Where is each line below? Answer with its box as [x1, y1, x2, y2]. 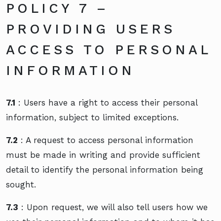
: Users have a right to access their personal [15, 97, 197, 108]
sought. [6, 179, 36, 189]
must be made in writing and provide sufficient [6, 149, 200, 160]
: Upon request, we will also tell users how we [18, 202, 208, 212]
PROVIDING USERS [6, 21, 175, 37]
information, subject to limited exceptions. [6, 112, 179, 122]
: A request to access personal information [18, 135, 193, 145]
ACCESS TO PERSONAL [6, 41, 211, 58]
